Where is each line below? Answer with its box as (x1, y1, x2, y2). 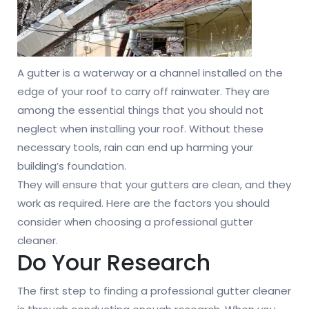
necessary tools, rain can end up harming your (17, 140, 253, 155)
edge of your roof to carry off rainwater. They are (17, 84, 270, 99)
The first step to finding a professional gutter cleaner (17, 283, 291, 299)
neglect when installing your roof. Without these (17, 121, 263, 137)
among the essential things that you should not (17, 103, 263, 118)
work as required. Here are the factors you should (17, 196, 270, 211)
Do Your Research (17, 247, 210, 279)
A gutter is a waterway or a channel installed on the (17, 66, 283, 81)
